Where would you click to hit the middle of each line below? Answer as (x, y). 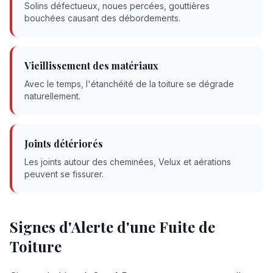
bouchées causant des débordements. (102, 18)
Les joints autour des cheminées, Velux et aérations (128, 162)
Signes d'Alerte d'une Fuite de (112, 227)
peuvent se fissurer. (64, 174)
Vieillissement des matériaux (91, 66)
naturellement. (52, 96)
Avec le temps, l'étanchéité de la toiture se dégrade (129, 84)
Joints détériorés (64, 144)
